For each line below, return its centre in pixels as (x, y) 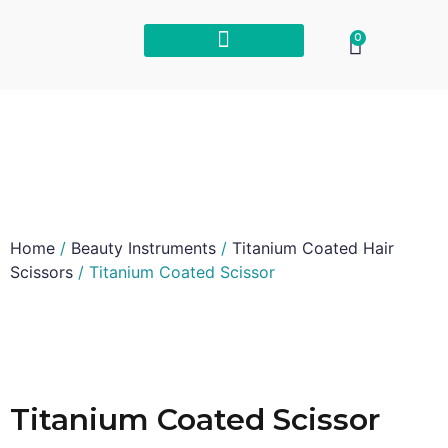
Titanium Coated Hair (313, 248)
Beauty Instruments (143, 248)
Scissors (41, 272)
